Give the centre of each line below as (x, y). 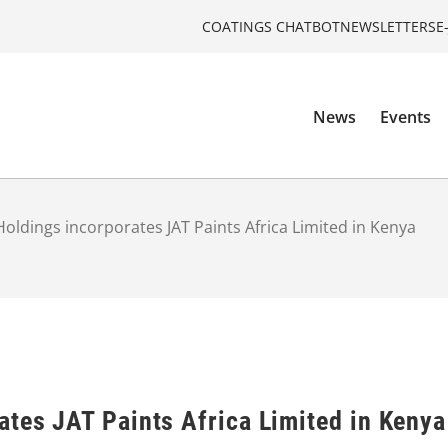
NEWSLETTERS (388, 26)
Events (406, 117)
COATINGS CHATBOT (271, 26)
